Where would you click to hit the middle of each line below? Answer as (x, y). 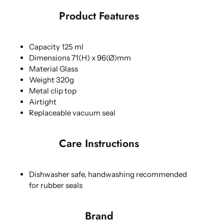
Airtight (43, 102)
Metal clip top (53, 91)
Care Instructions (99, 143)
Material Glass (53, 69)
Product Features (99, 16)
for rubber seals (56, 185)
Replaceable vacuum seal (72, 113)
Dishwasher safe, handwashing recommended (108, 174)
